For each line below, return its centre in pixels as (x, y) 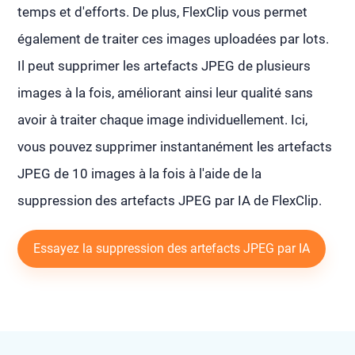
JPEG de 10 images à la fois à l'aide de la (140, 173)
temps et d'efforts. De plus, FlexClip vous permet (163, 11)
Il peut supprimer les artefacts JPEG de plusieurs (164, 65)
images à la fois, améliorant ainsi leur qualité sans (166, 92)
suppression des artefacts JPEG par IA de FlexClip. (170, 200)
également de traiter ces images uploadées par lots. (174, 38)
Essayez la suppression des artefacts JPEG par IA (172, 248)
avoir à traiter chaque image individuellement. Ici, (163, 119)
